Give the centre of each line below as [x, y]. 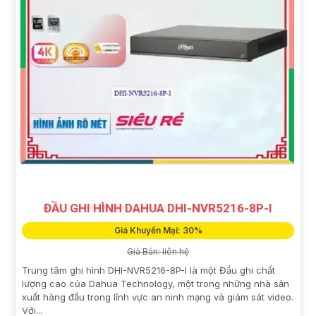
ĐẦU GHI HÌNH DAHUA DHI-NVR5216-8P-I [158, 208]
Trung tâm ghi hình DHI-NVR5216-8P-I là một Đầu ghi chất [148, 271]
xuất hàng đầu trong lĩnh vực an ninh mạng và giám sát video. [158, 297]
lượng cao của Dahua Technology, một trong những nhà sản [156, 284]
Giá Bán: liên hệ [158, 252]
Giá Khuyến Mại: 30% [158, 231]
